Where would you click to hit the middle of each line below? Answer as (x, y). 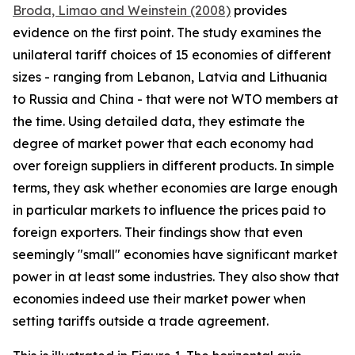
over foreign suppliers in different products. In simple (174, 166)
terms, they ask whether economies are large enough (175, 188)
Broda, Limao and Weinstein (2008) (122, 10)
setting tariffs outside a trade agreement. (141, 321)
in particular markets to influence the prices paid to (169, 210)
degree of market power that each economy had (163, 143)
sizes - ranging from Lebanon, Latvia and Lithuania (170, 77)
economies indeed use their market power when (159, 299)
